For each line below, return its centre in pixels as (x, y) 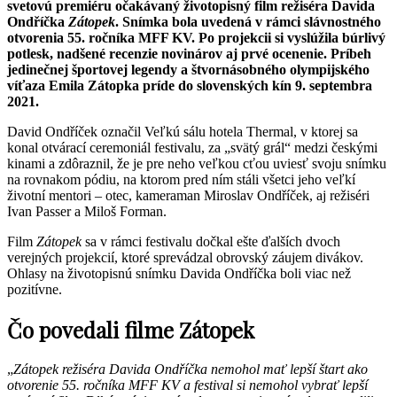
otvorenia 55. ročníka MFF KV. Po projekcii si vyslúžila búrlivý (196, 37)
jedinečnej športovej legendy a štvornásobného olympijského (188, 69)
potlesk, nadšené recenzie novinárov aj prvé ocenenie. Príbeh (189, 53)
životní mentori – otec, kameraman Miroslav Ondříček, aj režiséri (188, 195)
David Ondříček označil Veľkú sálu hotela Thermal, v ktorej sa (183, 131)
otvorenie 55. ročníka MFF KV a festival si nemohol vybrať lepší (187, 385)
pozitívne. (35, 289)
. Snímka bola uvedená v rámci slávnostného (248, 21)
